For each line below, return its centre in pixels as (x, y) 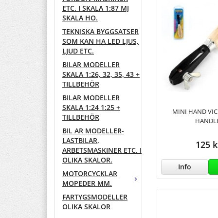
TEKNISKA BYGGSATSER (100, 32)
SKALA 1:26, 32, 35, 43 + (101, 74)
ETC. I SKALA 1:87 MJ (96, 8)
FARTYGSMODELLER (95, 197)
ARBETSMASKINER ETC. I (102, 150)
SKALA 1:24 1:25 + (91, 108)
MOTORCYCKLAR (90, 174)
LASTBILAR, (81, 141)
